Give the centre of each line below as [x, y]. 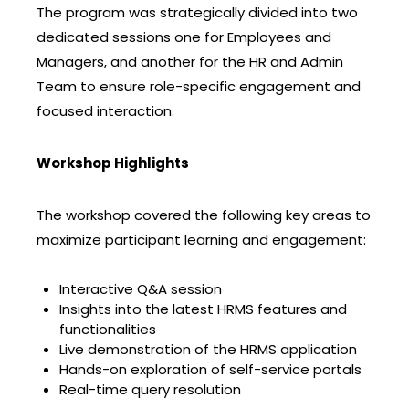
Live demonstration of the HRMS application [208, 349]
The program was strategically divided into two [197, 12]
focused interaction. [105, 110]
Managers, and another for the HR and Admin [190, 61]
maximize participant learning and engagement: [201, 239]
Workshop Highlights [113, 163]
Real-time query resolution [150, 389]
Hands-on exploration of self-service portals [210, 369]
